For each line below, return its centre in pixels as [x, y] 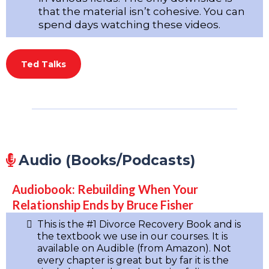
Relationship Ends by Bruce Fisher [103, 204]
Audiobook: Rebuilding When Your [105, 189]
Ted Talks [44, 64]
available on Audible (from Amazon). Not [134, 248]
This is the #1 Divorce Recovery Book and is [139, 224]
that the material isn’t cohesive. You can [142, 11]
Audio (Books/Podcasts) [107, 160]
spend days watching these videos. [129, 24]
